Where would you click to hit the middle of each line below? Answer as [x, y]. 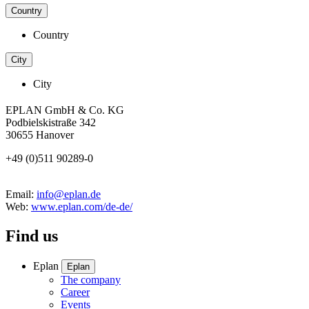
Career [75, 292]
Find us [32, 236]
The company [91, 279]
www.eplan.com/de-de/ [82, 207]
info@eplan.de [69, 195]
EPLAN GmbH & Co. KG [65, 110]
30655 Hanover [40, 135]
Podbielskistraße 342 [51, 123]
